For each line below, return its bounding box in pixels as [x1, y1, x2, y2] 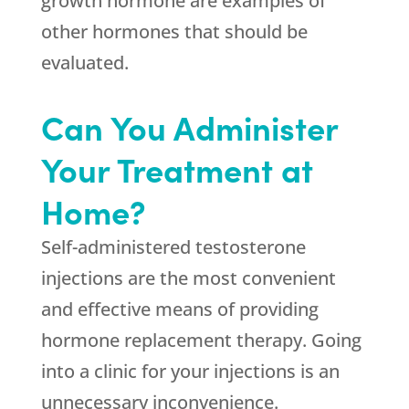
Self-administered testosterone [40, 235, 306, 259]
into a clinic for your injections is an [40, 359, 340, 383]
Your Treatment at [40, 145, 313, 192]
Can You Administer [40, 103, 338, 150]
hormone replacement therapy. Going [40, 328, 362, 352]
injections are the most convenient [40, 266, 336, 290]
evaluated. [40, 50, 129, 75]
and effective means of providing [40, 297, 319, 321]
